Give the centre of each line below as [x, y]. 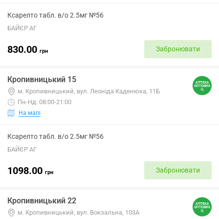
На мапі [30, 113]
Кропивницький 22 [42, 201]
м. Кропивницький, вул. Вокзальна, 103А [78, 212]
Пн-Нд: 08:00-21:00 [44, 102]
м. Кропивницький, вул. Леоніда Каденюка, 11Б [89, 91]
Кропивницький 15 [42, 79]
